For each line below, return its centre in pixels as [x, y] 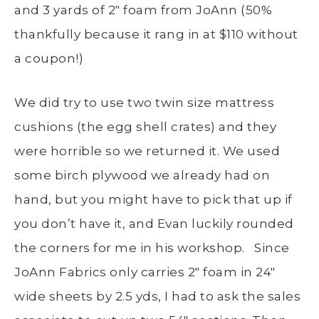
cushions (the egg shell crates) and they [145, 127]
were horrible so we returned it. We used [147, 151]
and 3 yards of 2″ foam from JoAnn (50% [143, 10]
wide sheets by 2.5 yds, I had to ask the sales [157, 297]
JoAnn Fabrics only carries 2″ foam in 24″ [145, 272]
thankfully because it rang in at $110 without [156, 35]
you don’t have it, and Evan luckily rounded [154, 224]
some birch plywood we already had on [142, 176]
